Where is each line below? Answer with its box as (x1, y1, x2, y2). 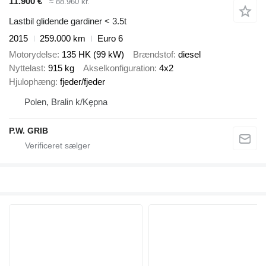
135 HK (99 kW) (62, 49, 124, 59)
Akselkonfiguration (83, 62, 154, 73)
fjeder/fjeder (60, 76, 105, 87)
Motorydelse (9, 49, 57, 59)
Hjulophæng (9, 76, 55, 87)
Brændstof (133, 49, 173, 59)
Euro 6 (97, 33, 123, 44)
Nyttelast (9, 62, 43, 73)
